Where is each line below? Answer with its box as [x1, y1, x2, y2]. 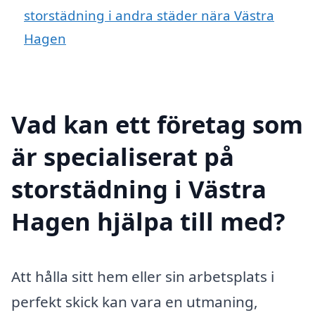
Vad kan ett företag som [11, 107, 303, 141]
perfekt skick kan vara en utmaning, [11, 291, 258, 311]
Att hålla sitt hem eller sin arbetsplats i [11, 266, 274, 286]
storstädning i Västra [11, 172, 266, 205]
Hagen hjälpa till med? [11, 204, 285, 238]
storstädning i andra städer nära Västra [24, 6, 274, 24]
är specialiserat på [11, 139, 234, 173]
